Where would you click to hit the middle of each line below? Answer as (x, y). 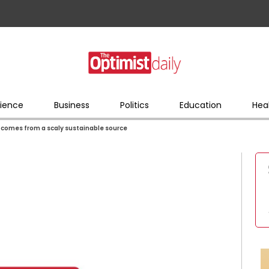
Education (200, 105)
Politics (134, 105)
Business (71, 105)
